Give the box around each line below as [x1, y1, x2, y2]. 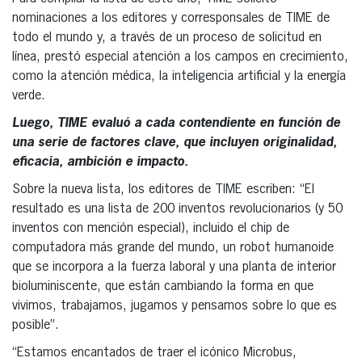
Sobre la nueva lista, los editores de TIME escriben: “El [12, 183, 314, 196]
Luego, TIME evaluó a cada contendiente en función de [12, 116, 340, 130]
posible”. [12, 318, 59, 332]
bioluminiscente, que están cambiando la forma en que [12, 280, 314, 293]
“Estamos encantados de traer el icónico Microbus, [12, 346, 297, 360]
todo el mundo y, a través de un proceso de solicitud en [12, 31, 322, 44]
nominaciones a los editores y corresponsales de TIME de [12, 11, 330, 25]
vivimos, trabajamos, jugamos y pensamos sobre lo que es [12, 299, 337, 313]
